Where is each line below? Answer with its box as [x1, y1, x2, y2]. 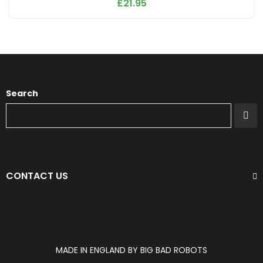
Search [6, 87, 38, 99]
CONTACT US [6, 169, 68, 183]
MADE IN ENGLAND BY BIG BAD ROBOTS [56, 244, 207, 256]
